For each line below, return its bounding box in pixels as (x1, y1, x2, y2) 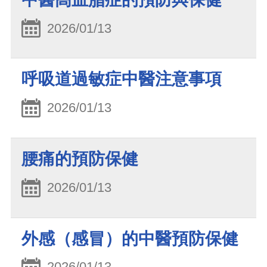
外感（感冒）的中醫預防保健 (21, 229, 238, 248)
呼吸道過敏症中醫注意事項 (21, 70, 222, 89)
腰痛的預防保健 (21, 149, 138, 168)
